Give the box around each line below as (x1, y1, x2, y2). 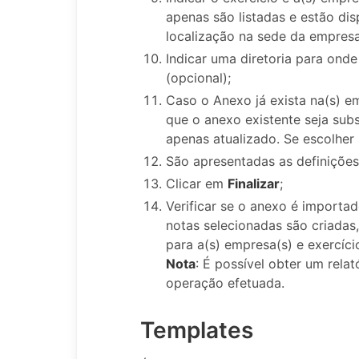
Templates (140, 316, 253, 344)
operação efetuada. (166, 274, 284, 291)
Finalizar (228, 175, 280, 192)
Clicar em (166, 175, 228, 192)
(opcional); (166, 69, 231, 86)
